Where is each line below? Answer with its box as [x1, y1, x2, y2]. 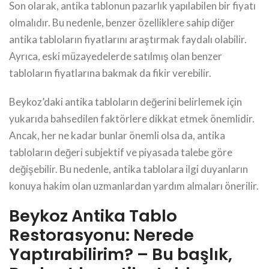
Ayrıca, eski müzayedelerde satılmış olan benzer [9, 49, 222, 62]
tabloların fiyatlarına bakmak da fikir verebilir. [9, 66, 211, 79]
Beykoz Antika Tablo [9, 204, 177, 228]
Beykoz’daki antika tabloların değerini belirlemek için [9, 95, 242, 108]
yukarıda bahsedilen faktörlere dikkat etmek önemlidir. [9, 112, 255, 125]
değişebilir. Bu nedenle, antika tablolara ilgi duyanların [9, 162, 248, 175]
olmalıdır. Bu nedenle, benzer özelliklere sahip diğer [9, 16, 235, 29]
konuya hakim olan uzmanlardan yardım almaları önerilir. [9, 179, 259, 192]
